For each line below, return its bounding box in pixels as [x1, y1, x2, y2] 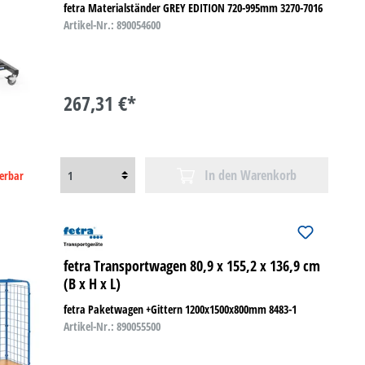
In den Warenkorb [204, 166, 297, 185]
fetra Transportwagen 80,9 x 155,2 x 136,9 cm [63, 256, 320, 276]
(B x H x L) [63, 274, 121, 294]
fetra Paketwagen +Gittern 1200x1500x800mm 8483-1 [63, 301, 297, 318]
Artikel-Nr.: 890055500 [63, 319, 161, 335]
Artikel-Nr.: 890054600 [63, 17, 161, 33]
